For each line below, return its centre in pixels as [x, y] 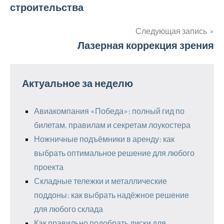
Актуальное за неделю [77, 83]
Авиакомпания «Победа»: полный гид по [109, 110]
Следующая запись [171, 30]
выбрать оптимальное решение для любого [114, 152]
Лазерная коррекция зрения [146, 45]
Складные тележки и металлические [100, 180]
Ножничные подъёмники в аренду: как [104, 138]
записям [39, 34]
